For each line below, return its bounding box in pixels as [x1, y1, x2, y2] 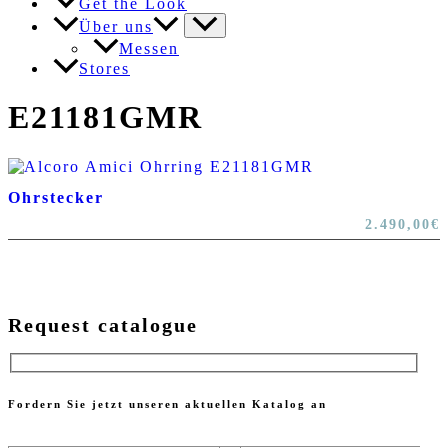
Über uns [79, 17, 153, 35]
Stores [79, 59, 130, 77]
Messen [119, 39, 179, 57]
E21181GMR [8, 99, 203, 136]
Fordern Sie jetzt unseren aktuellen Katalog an [8, 397, 327, 410]
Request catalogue [8, 314, 198, 337]
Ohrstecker [8, 188, 104, 206]
